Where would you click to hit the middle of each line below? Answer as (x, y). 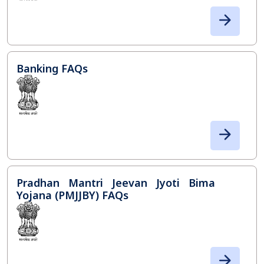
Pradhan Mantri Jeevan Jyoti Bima (116, 182)
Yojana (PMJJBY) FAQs (72, 195)
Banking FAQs (52, 69)
